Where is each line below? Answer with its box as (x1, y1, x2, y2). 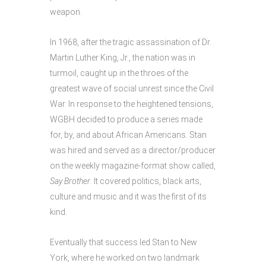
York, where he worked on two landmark (50, 253, 199, 262)
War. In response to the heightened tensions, (50, 99, 213, 109)
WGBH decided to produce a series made (50, 115, 202, 124)
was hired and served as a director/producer (50, 145, 216, 155)
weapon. (50, 7, 82, 17)
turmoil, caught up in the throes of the (50, 68, 188, 78)
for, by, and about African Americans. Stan (50, 130, 207, 140)
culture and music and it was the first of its (50, 192, 207, 201)
